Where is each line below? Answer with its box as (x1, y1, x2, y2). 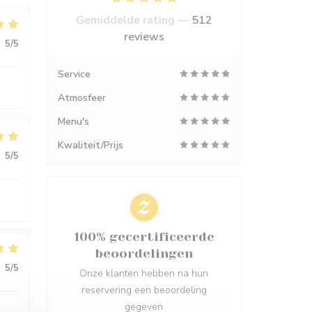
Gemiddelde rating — (75, 13, 192, 28)
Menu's (58, 115, 89, 128)
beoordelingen (95, 247, 193, 260)
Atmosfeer (58, 91, 106, 104)
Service (58, 68, 91, 81)
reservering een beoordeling (81, 283, 207, 297)
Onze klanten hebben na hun (79, 267, 208, 280)
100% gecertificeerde (73, 230, 214, 244)
